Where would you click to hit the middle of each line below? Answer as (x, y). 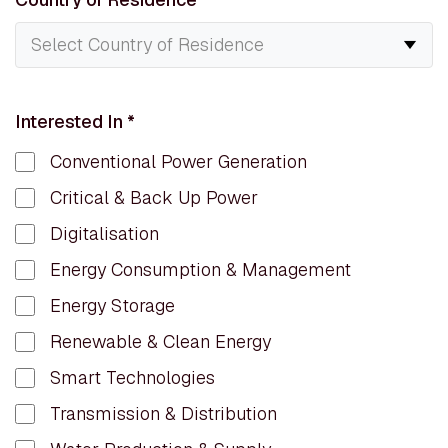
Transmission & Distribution (163, 413)
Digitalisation (104, 233)
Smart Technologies (132, 377)
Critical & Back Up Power (154, 197)
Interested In (71, 121)
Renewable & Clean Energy (160, 341)
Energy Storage (112, 305)
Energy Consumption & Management (200, 269)
